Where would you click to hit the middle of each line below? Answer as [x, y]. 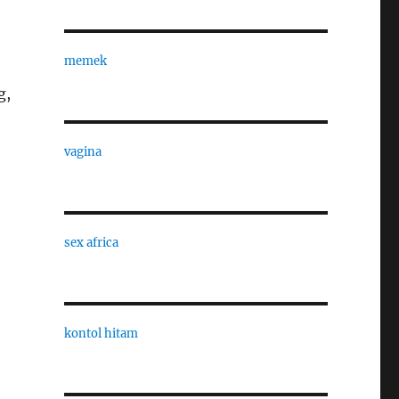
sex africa [91, 243]
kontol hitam [101, 334]
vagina [82, 152]
